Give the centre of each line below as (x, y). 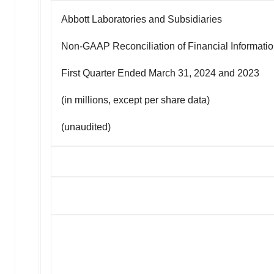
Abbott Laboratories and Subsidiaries (142, 19)
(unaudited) (86, 127)
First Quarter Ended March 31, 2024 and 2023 (160, 73)
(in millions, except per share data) (135, 100)
